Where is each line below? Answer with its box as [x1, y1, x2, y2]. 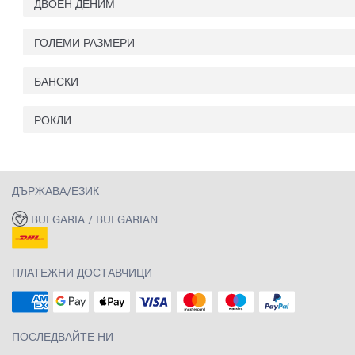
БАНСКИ [34, 72, 78, 89]
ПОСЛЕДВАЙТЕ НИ [12, 328, 113, 345]
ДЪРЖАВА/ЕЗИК [12, 181, 99, 198]
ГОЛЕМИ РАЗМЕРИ [34, 33, 135, 50]
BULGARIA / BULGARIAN [30, 211, 158, 227]
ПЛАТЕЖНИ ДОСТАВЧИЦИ [12, 264, 152, 281]
